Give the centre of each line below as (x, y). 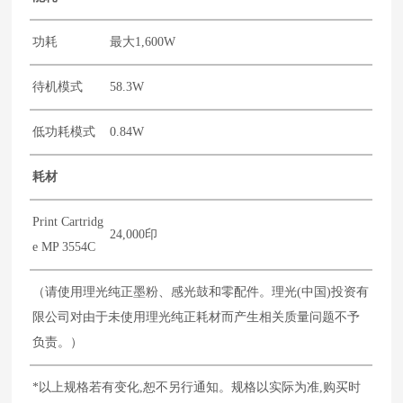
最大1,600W (143, 41)
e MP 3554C (64, 246)
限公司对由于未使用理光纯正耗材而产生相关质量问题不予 (197, 317)
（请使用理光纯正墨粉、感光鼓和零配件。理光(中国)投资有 (201, 291)
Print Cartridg (68, 221)
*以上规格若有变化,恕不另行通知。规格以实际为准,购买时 (197, 387)
